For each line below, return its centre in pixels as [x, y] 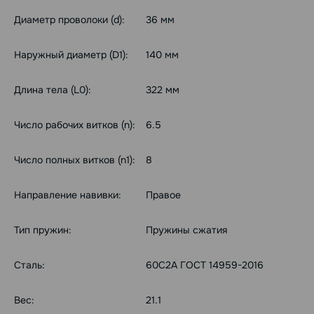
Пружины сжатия [186, 230]
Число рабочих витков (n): [75, 125]
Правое [163, 195]
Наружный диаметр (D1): [71, 55]
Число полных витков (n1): [75, 160]
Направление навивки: [68, 195]
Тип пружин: [43, 230]
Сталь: [29, 265]
